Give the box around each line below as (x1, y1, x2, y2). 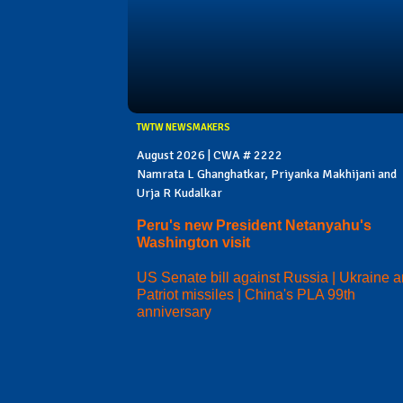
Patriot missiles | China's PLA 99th (137, 287, 355, 303)
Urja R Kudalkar (137, 184, 222, 201)
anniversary (137, 304, 211, 320)
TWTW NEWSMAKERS (137, 121, 230, 133)
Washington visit (137, 235, 250, 251)
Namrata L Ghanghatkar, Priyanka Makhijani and (137, 166, 397, 182)
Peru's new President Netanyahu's (137, 218, 372, 234)
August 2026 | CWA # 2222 (137, 147, 282, 163)
